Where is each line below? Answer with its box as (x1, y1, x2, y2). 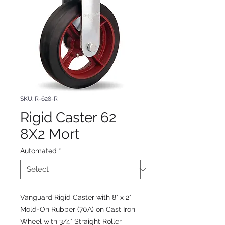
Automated (20, 147, 57, 155)
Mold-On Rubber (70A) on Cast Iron (20, 205, 135, 213)
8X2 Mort (20, 126, 79, 142)
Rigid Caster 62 (20, 109, 117, 126)
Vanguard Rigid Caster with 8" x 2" (20, 193, 131, 201)
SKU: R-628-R (20, 95, 58, 102)
